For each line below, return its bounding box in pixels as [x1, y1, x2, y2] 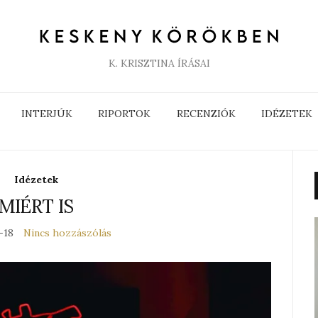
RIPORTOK [98, 107, 151, 120]
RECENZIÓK [176, 107, 236, 120]
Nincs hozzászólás [23, 226, 111, 239]
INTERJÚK [21, 107, 72, 120]
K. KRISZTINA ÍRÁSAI [108, 57, 210, 70]
